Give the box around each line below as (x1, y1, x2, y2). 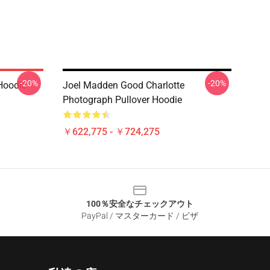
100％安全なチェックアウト (86, 199, 193, 209)
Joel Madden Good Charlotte (63, 80, 184, 91)
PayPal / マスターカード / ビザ (81, 211, 198, 221)
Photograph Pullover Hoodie (63, 94, 182, 105)
